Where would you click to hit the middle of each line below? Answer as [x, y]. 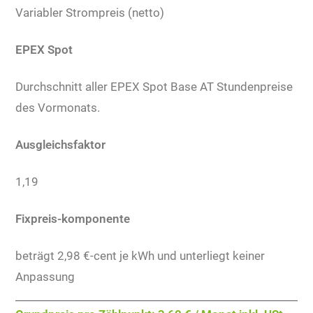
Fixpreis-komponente [73, 219]
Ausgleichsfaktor [61, 145]
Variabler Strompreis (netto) [90, 13]
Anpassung [45, 277]
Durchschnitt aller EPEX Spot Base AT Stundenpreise [154, 87]
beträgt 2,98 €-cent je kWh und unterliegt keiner [140, 256]
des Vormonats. [58, 108]
